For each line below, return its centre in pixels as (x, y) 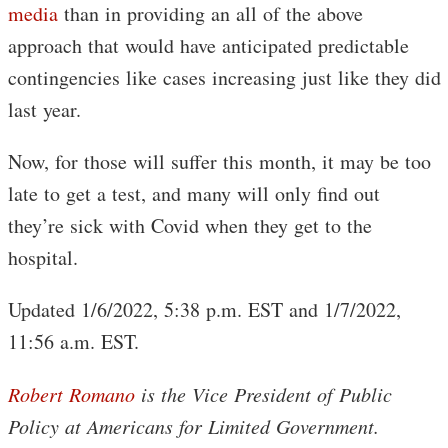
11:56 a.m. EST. (73, 341)
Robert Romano (71, 393)
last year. (44, 109)
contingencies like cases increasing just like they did (224, 77)
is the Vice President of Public (263, 393)
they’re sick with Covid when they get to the (190, 225)
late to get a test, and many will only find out (194, 193)
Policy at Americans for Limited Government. (193, 425)
